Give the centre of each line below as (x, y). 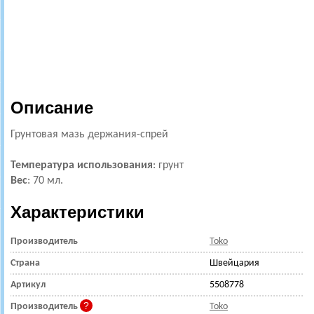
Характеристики (77, 212)
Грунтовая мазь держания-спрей (89, 135)
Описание (52, 108)
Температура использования (82, 165)
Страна (25, 263)
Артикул (28, 285)
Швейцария (234, 263)
